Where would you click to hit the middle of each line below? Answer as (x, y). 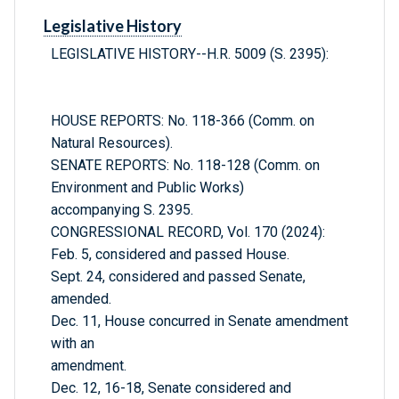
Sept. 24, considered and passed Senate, (178, 277)
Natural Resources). (112, 143)
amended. (81, 299)
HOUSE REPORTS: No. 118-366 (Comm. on (183, 121)
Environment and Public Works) (147, 188)
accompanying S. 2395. (122, 210)
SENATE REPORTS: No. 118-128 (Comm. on (185, 166)
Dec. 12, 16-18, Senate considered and (171, 388)
